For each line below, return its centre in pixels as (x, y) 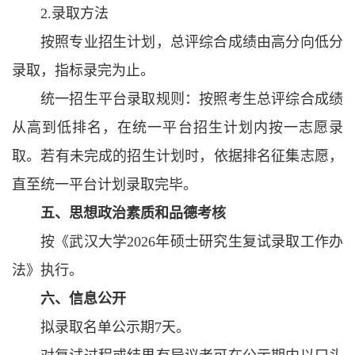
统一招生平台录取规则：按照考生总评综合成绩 (192, 99)
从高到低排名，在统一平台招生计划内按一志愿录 (177, 128)
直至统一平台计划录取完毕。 (105, 185)
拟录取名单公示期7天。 (115, 327)
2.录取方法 (74, 13)
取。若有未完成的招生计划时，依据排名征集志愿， (177, 156)
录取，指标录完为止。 (83, 71)
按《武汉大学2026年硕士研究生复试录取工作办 (192, 242)
